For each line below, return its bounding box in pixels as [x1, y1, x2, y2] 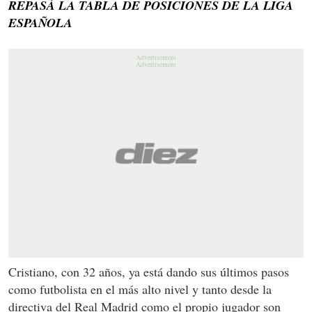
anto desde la [205, 281, 272, 298]
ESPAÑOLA [8, 14, 72, 32]
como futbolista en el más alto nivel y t [8, 281, 205, 298]
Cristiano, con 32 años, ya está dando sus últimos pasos [8, 263, 289, 281]
